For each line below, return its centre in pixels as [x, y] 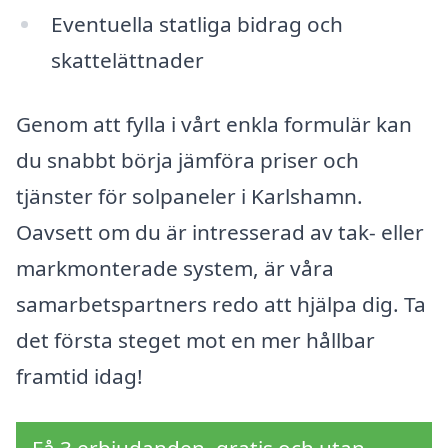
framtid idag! [79, 376]
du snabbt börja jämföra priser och [187, 160]
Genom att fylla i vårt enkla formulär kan [214, 124]
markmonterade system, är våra [175, 268]
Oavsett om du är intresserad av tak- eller [220, 232]
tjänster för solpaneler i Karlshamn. [189, 196]
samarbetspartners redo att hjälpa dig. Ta [221, 304]
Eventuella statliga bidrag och [196, 24]
